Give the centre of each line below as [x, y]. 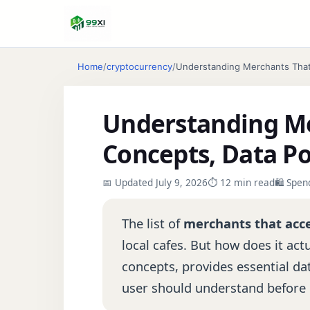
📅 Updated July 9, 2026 [155, 182]
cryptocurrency [139, 66]
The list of [153, 223]
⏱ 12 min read [241, 182]
